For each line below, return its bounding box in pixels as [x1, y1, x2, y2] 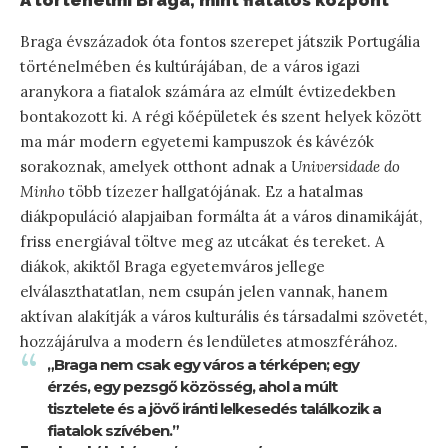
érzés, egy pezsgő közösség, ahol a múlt [47, 376, 337, 396]
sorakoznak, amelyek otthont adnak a [20, 156, 291, 176]
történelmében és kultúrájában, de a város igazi [20, 56, 360, 76]
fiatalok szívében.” [47, 420, 179, 440]
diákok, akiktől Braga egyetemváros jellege [20, 256, 325, 276]
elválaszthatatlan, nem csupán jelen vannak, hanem [20, 281, 388, 301]
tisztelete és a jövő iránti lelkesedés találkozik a [47, 398, 381, 418]
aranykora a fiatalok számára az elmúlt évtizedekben [20, 81, 396, 101]
